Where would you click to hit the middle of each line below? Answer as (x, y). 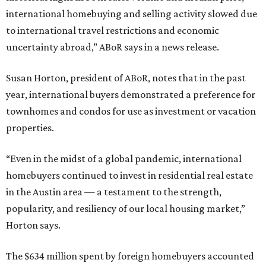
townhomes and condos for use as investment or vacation (131, 111)
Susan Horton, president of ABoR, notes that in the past (126, 78)
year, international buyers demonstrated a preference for (131, 94)
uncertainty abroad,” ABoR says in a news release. (113, 47)
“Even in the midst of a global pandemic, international (124, 159)
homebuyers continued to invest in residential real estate (129, 175)
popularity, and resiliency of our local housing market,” (126, 208)
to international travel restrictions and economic (113, 30)
